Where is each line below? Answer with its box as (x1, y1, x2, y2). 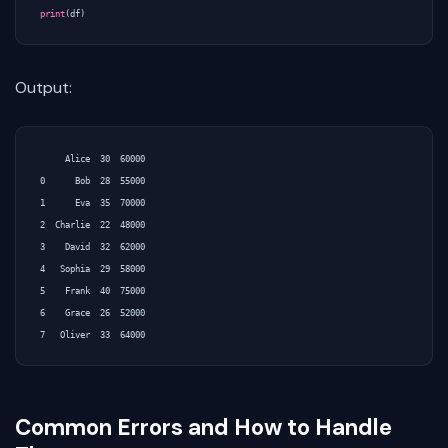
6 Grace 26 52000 (40, 308, 145, 319)
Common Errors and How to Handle (15, 413, 392, 443)
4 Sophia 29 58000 (40, 264, 145, 275)
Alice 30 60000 (40, 154, 145, 165)
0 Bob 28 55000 (40, 176, 145, 187)
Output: (15, 77, 72, 99)
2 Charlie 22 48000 (40, 220, 145, 231)
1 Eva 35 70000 (40, 198, 145, 209)
